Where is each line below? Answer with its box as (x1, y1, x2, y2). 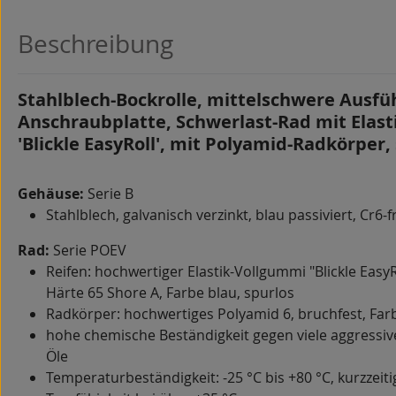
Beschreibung (18, 27, 173, 60)
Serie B (88, 184, 133, 203)
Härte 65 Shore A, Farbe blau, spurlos (46, 283, 294, 302)
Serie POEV (49, 240, 126, 260)
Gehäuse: (18, 184, 88, 203)
